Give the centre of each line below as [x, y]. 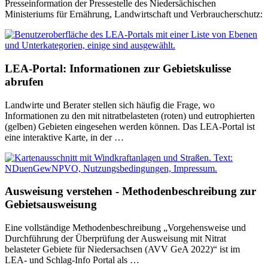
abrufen [24, 81]
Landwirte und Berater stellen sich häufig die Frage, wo [110, 105]
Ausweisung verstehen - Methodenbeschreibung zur [130, 191]
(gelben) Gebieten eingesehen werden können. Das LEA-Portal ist [130, 126]
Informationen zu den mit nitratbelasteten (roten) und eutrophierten [130, 115]
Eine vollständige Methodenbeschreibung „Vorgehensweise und [125, 228]
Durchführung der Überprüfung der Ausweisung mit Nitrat [115, 239]
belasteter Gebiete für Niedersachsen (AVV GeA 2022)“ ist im [122, 249]
